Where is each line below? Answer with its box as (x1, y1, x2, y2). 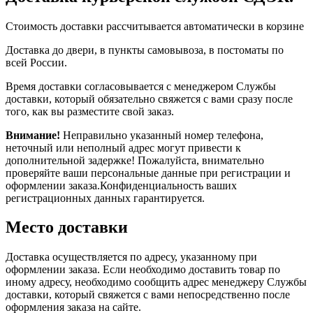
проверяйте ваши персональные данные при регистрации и (6, 166, 291, 179)
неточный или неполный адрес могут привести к (6, 141, 241, 154)
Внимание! (6, 129, 60, 141)
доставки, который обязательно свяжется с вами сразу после (6, 92, 293, 105)
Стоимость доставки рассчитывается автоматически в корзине (6, 20, 304, 32)
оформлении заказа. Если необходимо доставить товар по (6, 263, 280, 276)
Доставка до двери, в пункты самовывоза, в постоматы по (6, 43, 284, 56)
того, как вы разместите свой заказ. (6, 105, 174, 117)
